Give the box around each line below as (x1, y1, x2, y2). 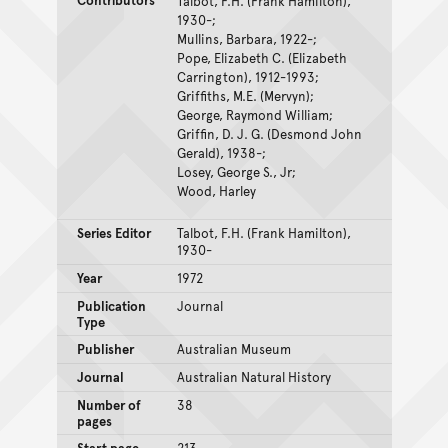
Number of (76, 395, 141, 414)
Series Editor (76, 223, 151, 242)
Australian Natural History (176, 367, 331, 386)
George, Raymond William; (176, 105, 333, 124)
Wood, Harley (176, 181, 256, 200)
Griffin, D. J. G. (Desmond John (176, 124, 362, 143)
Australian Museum (176, 339, 291, 358)
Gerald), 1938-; (176, 143, 266, 162)
